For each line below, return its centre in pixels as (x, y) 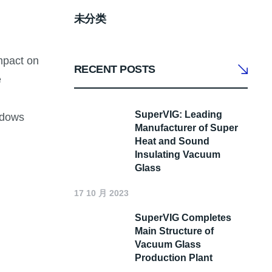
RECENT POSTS (115, 69)
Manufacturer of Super (186, 128)
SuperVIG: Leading (178, 115)
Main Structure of (174, 231)
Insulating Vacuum (178, 155)
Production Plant (174, 258)
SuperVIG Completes (183, 218)
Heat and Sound (172, 141)
